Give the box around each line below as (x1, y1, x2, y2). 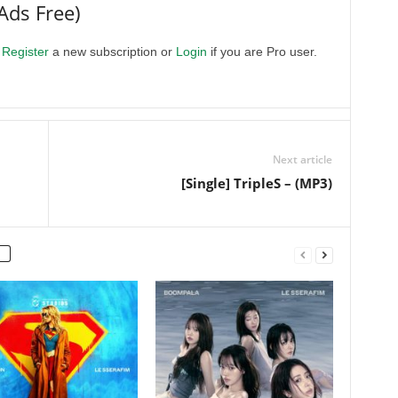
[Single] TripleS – (180, 174, 295, 192)
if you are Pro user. (206, 44, 317, 59)
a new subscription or (48, 44, 176, 59)
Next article (272, 152, 332, 167)
